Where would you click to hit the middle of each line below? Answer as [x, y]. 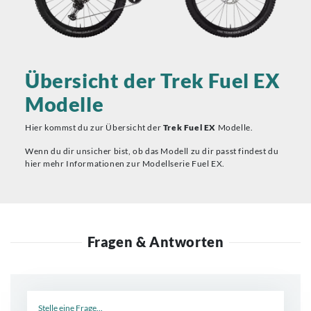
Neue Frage [50, 297]
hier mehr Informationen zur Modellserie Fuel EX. [125, 164]
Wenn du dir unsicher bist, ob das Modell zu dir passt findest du [152, 151]
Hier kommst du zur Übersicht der [94, 128]
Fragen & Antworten [155, 242]
